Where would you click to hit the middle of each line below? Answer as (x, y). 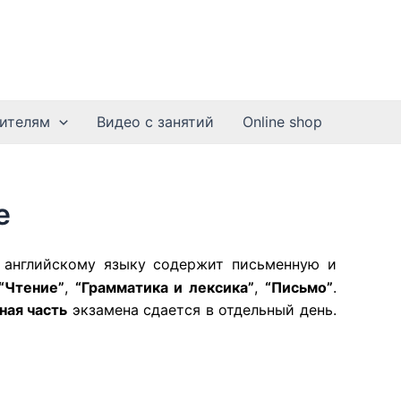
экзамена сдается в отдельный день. (202, 310)
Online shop (282, 122)
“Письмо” (299, 288)
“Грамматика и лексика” (165, 288)
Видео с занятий (155, 122)
